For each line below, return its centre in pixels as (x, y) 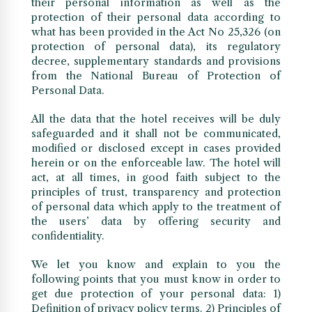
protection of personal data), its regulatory (156, 47)
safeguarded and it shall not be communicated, (156, 134)
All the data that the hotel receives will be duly (156, 119)
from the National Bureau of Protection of (156, 76)
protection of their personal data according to (156, 17)
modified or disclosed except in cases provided (156, 148)
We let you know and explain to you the (156, 265)
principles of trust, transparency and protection (156, 192)
